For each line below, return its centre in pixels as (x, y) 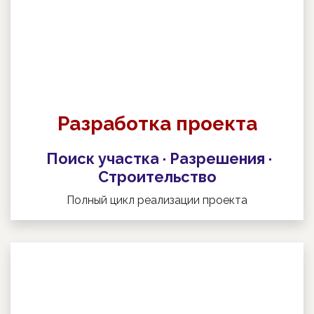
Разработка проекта (157, 124)
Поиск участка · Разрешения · (157, 159)
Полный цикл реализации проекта (157, 200)
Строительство (157, 177)
